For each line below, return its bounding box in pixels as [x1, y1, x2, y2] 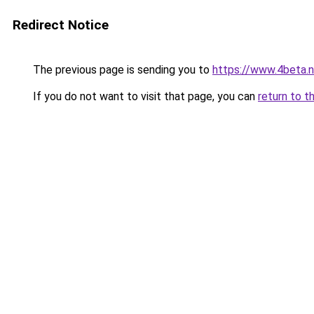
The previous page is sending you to [30, 63, 212, 76]
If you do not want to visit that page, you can [30, 90, 258, 103]
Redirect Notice [13, 17, 109, 33]
